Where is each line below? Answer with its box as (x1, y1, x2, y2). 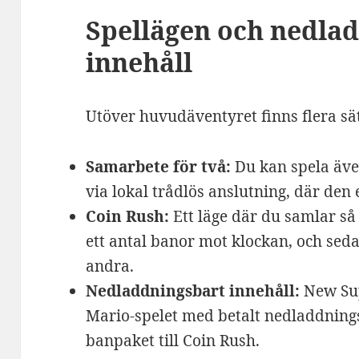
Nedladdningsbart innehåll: (86, 280, 301, 302)
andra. (86, 256, 135, 277)
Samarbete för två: (86, 156, 232, 178)
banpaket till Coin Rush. (86, 330, 260, 352)
